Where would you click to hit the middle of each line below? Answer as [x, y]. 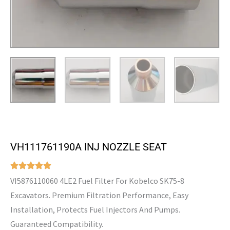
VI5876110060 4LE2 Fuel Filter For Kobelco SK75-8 [97, 180]
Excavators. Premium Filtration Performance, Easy [99, 195]
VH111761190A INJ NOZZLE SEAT [89, 147]
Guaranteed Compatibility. [57, 224]
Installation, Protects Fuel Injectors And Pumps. [95, 209]
